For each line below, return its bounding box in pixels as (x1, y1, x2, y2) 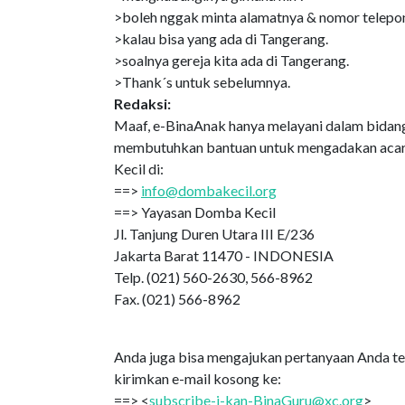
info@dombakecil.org (141, 182, 277, 199)
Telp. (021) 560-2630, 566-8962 (114, 268, 313, 286)
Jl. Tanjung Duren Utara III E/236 (114, 225, 315, 242)
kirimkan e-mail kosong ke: (114, 370, 281, 387)
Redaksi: (114, 95, 171, 112)
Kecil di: (114, 160, 164, 177)
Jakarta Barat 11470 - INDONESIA (114, 247, 334, 264)
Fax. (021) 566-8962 (114, 290, 240, 307)
